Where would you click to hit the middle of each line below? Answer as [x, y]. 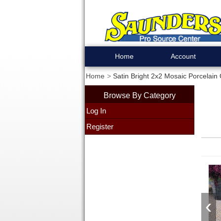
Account [183, 56]
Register [100, 127]
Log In [96, 111]
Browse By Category [139, 95]
